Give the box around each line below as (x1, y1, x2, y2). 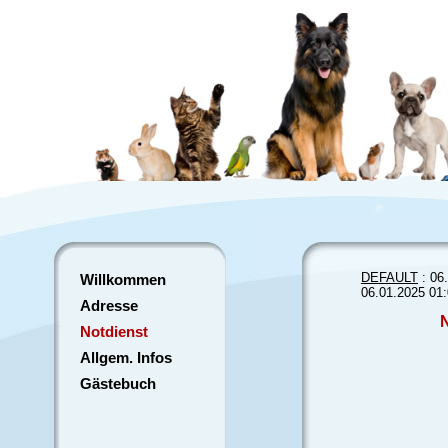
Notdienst (80, 323, 148, 340)
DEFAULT (361, 270, 418, 285)
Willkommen (80, 271, 166, 288)
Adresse (80, 297, 138, 314)
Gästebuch (80, 375, 156, 392)
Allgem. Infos (80, 349, 172, 366)
